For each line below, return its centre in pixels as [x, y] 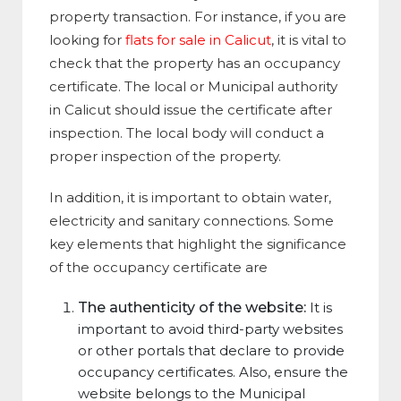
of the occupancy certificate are [158, 268]
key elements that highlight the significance [198, 244]
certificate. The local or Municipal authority [193, 87]
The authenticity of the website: [194, 308]
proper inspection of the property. [165, 157]
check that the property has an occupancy [195, 64]
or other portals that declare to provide [211, 351]
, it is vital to [309, 40]
